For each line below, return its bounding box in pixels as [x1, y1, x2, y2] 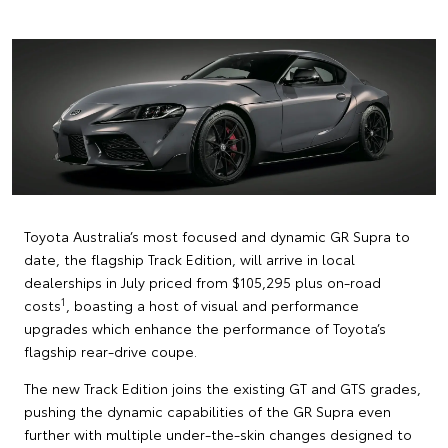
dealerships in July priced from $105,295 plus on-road [24, 271, 381, 292]
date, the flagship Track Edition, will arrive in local [24, 248, 355, 269]
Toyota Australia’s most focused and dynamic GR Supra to [24, 225, 410, 246]
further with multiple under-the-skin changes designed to [24, 423, 412, 444]
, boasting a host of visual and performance [66, 294, 359, 315]
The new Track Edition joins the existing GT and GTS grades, [24, 377, 421, 398]
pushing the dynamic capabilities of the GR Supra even [24, 400, 391, 421]
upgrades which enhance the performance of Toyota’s [24, 317, 386, 338]
